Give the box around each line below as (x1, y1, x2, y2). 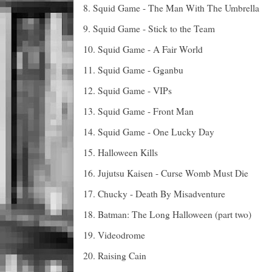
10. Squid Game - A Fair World (83, 42, 203, 55)
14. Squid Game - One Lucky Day (83, 125, 214, 138)
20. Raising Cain (83, 249, 146, 262)
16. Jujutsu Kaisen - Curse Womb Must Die (83, 166, 248, 179)
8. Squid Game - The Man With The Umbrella (83, 1, 259, 14)
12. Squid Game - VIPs (83, 84, 172, 97)
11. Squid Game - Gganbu (83, 63, 183, 76)
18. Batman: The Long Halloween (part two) (83, 208, 251, 220)
